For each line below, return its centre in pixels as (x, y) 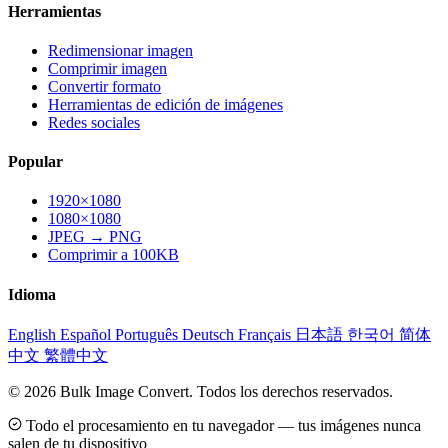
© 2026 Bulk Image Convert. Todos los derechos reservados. (200, 391)
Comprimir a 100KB (113, 255)
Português (148, 334)
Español (87, 334)
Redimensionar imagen (120, 50)
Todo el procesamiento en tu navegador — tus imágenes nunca (221, 425)
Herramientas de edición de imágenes (165, 104)
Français (266, 334)
